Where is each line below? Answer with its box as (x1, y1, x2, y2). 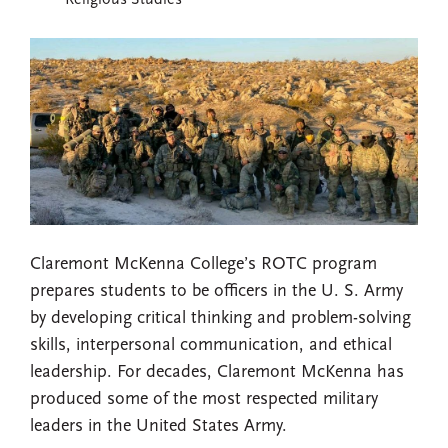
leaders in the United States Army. (30, 417, 287, 437)
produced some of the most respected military (30, 390, 378, 410)
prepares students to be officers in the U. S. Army (30, 282, 403, 302)
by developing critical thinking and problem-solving (30, 309, 411, 329)
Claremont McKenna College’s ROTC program (30, 255, 377, 275)
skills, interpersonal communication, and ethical (30, 336, 392, 356)
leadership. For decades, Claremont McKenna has (30, 363, 404, 383)
